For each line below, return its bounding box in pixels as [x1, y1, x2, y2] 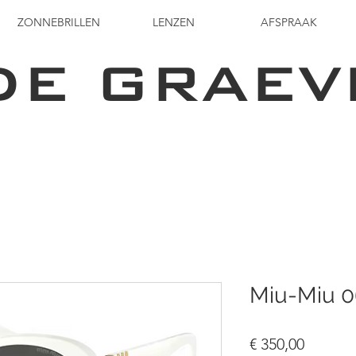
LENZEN [153, 15, 195, 29]
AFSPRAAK [261, 15, 317, 29]
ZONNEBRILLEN [17, 15, 100, 29]
